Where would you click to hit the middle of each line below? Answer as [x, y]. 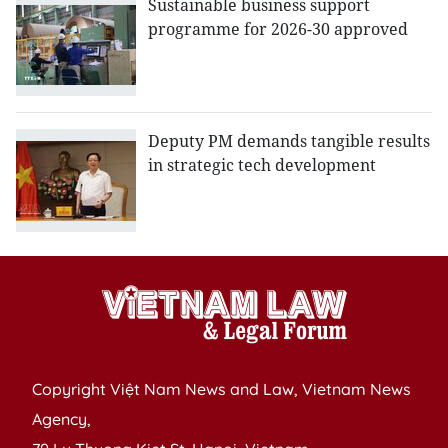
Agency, [61, 419]
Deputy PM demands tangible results [289, 141]
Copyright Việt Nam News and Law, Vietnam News [221, 389]
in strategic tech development [262, 165]
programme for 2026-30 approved [278, 29]
